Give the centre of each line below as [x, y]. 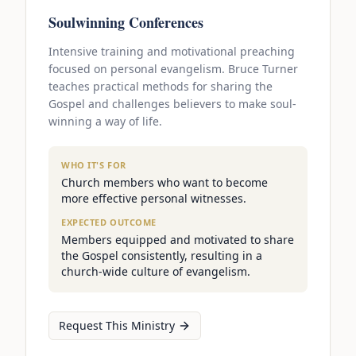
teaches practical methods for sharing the [161, 87]
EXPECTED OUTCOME [109, 222]
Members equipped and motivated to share [178, 240]
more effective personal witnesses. [154, 199]
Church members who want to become [164, 183]
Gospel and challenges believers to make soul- [172, 104]
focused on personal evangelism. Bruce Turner [173, 69]
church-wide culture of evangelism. [156, 272]
